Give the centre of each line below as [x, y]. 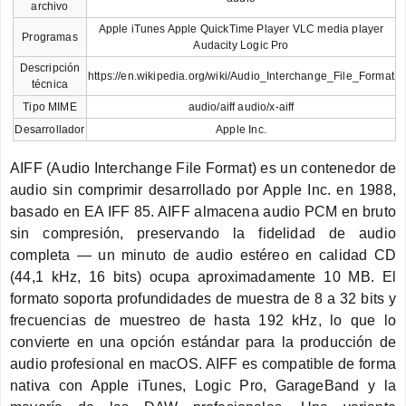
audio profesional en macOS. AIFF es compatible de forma [203, 363]
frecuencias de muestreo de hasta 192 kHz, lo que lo [203, 320]
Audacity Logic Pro [241, 45]
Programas [50, 37]
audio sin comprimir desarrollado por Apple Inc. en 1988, [203, 189]
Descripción [50, 68]
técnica [50, 84]
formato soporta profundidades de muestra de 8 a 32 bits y [203, 298]
